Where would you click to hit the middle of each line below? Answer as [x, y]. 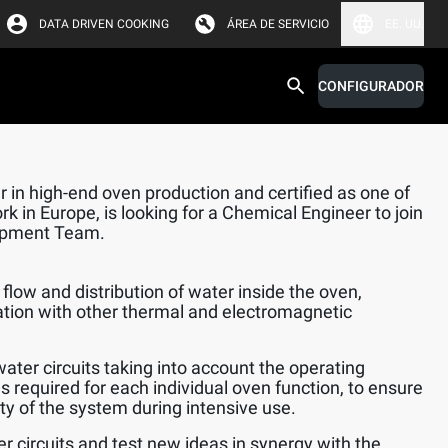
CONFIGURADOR [371, 86]
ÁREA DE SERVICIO [278, 24]
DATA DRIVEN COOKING [104, 24]
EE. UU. [404, 24]
